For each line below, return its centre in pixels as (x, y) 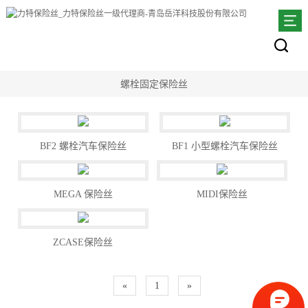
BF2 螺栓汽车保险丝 (83, 146)
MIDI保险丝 (222, 195)
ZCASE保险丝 (83, 243)
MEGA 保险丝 (83, 195)
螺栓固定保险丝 (154, 84)
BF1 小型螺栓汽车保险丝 (225, 146)
